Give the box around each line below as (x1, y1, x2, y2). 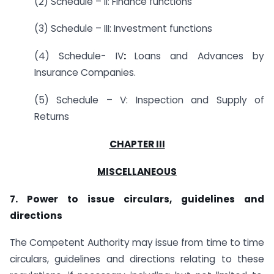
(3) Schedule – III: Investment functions (34, 22, 212, 35)
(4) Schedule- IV (34, 50, 124, 63)
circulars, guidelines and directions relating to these (10, 253, 264, 266)
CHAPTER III (109, 137, 165, 150)
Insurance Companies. (34, 66, 136, 80)
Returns (34, 110, 69, 124)
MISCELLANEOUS (97, 165, 177, 178)
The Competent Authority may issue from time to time (10, 236, 264, 250)
